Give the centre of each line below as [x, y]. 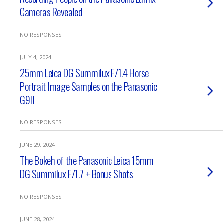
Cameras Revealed [51, 12]
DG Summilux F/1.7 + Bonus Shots [77, 173]
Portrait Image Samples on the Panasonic [89, 86]
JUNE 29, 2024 [37, 145]
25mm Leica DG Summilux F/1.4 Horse [84, 72]
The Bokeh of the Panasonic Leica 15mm [87, 160]
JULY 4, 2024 [36, 57]
